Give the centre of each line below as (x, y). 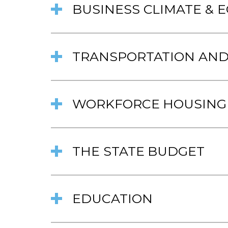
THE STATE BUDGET (139, 151)
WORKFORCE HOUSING (150, 104)
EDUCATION (112, 198)
